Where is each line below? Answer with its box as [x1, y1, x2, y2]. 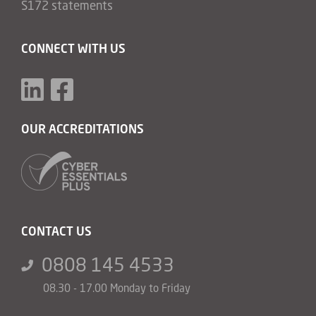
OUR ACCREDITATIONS [21, 121, 144, 136]
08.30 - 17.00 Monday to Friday [43, 281, 190, 294]
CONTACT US [21, 223, 92, 238]
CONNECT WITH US [21, 40, 126, 56]
